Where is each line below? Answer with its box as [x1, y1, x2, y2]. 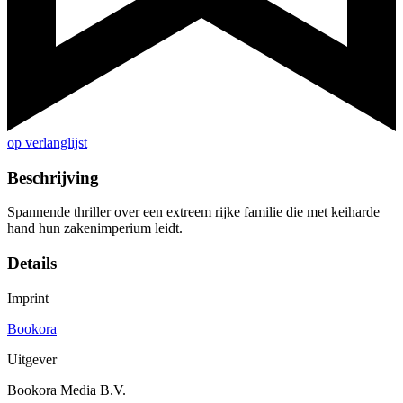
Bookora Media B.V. [7, 381, 126, 398]
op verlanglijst [7, 135, 87, 151]
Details [7, 254, 57, 273]
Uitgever [7, 351, 57, 367]
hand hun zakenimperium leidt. [7, 220, 183, 237]
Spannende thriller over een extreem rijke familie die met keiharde [7, 204, 380, 220]
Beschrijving [7, 167, 99, 187]
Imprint [7, 290, 49, 306]
